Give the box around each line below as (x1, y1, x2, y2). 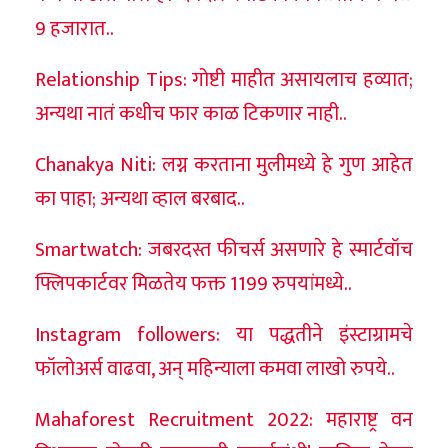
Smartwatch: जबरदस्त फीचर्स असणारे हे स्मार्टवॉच (35, 232, 413, 267)
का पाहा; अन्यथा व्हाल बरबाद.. (35, 181, 245, 216)
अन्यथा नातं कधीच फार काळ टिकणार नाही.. (35, 96, 347, 131)
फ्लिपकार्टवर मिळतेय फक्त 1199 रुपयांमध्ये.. (35, 266, 352, 301)
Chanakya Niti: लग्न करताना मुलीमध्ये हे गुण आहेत (35, 147, 413, 182)
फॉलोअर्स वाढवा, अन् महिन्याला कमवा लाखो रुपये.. (35, 351, 395, 386)
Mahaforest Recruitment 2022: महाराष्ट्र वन (35, 402, 413, 437)
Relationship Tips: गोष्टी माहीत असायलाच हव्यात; (35, 62, 413, 97)
